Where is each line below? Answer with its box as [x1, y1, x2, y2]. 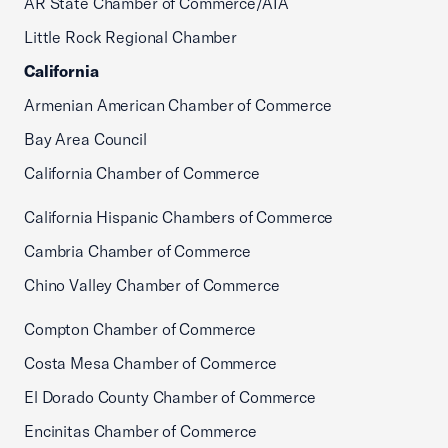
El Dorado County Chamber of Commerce [24, 387, 316, 407]
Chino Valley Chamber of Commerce [24, 275, 280, 295]
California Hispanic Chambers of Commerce [24, 207, 334, 227]
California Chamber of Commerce [24, 163, 260, 183]
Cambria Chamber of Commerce [24, 241, 252, 261]
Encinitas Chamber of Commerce [24, 421, 257, 441]
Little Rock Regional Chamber [24, 27, 237, 47]
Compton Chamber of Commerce [24, 319, 257, 339]
